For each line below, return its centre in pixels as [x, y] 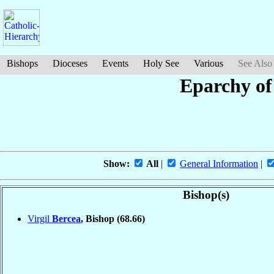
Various [209, 63]
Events [115, 63]
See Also [255, 63]
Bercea [66, 218]
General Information [219, 164]
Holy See [161, 63]
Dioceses [70, 63]
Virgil [40, 218]
